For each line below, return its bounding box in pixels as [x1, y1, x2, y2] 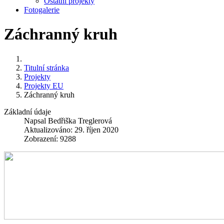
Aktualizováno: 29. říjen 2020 [24, 125, 118, 134]
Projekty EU [24, 81, 63, 90]
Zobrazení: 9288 [24, 134, 76, 143]
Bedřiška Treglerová [48, 116, 112, 125]
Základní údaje [4, 107, 51, 116]
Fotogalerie [24, 5, 59, 14]
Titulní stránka [24, 63, 69, 72]
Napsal [24, 116, 48, 125]
